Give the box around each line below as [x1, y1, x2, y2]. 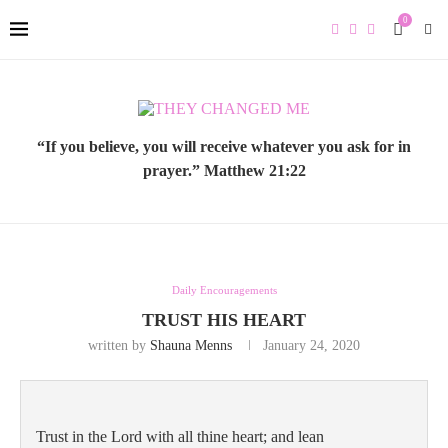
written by [88, 338, 150, 353]
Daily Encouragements [171, 284, 277, 296]
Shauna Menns [150, 338, 232, 353]
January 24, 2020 [263, 338, 360, 353]
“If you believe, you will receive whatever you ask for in [37, 138, 411, 155]
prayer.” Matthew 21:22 [142, 162, 306, 179]
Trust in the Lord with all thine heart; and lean [36, 428, 328, 445]
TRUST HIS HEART [142, 310, 306, 330]
